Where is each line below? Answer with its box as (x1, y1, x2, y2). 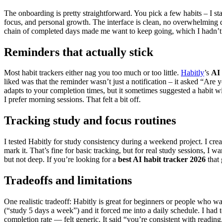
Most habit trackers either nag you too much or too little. (4, 68, 181, 77)
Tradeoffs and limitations (4, 174, 132, 187)
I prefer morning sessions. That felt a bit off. (4, 95, 141, 104)
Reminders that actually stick (4, 45, 153, 58)
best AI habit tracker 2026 (118, 155, 206, 164)
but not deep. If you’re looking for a (4, 155, 118, 164)
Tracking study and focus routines (4, 114, 176, 127)
